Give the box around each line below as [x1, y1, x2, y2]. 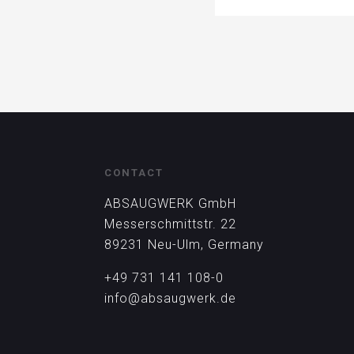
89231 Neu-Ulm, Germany [104, 237, 264, 253]
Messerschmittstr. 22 [104, 217, 236, 232]
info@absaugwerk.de [104, 291, 236, 307]
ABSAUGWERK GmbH [104, 196, 236, 212]
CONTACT [104, 167, 164, 179]
